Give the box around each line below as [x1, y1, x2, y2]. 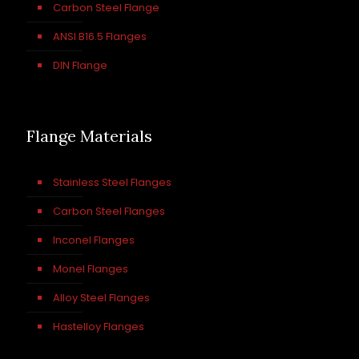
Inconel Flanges [53, 232, 135, 248]
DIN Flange [53, 58, 107, 73]
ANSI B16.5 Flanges [53, 29, 147, 44]
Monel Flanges [53, 261, 128, 276]
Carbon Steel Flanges [53, 204, 165, 219]
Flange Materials [26, 126, 152, 146]
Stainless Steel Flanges [53, 175, 171, 190]
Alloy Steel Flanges [53, 290, 150, 305]
